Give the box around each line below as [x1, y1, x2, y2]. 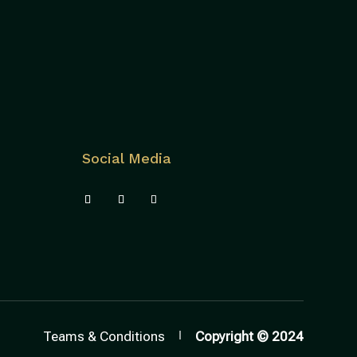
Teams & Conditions [42, 328, 165, 344]
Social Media [81, 149, 171, 167]
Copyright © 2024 [194, 328, 304, 344]
